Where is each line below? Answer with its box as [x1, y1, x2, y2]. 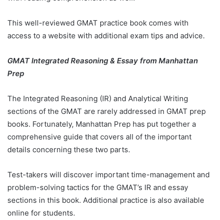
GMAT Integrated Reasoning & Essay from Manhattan [7, 56, 198, 66]
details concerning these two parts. [7, 145, 132, 155]
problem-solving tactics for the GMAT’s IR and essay [7, 183, 188, 192]
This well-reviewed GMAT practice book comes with [7, 18, 189, 28]
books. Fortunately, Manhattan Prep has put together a [7, 119, 196, 129]
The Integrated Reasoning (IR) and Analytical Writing [7, 94, 188, 104]
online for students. [7, 208, 75, 218]
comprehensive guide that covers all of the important [7, 132, 192, 142]
